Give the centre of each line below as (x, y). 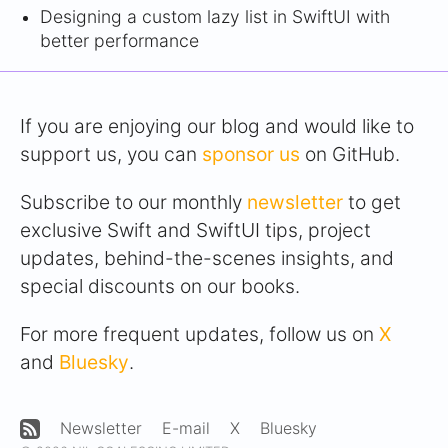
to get (372, 202)
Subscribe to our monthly (133, 202)
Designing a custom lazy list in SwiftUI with (215, 17)
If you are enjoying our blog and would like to (217, 126)
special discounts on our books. (160, 286)
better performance (119, 41)
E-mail (186, 428)
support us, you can (111, 154)
